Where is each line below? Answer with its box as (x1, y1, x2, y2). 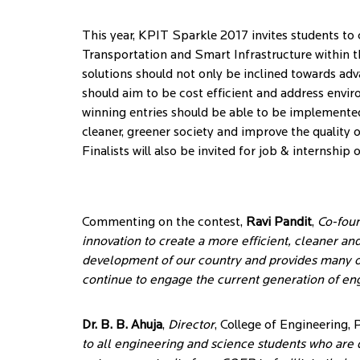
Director (168, 319, 215, 332)
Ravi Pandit (246, 216, 312, 229)
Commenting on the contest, (82, 216, 246, 229)
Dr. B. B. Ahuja (82, 319, 162, 332)
